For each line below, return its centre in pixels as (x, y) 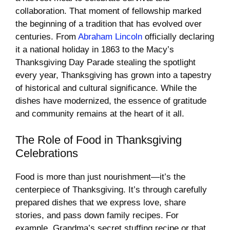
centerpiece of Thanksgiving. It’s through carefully (111, 189)
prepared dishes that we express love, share (101, 202)
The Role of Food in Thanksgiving (99, 140)
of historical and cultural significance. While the (106, 88)
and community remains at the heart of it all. (100, 114)
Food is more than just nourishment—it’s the (100, 177)
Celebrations (47, 153)
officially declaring (178, 37)
